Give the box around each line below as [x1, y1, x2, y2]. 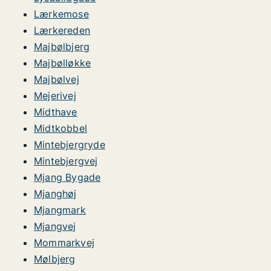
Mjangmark [34, 204, 86, 216]
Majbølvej [34, 73, 79, 85]
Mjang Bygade [34, 171, 101, 183]
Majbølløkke [34, 57, 91, 69]
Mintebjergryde [34, 139, 105, 151]
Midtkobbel [34, 122, 87, 134]
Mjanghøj [34, 188, 77, 200]
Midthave [34, 106, 77, 118]
